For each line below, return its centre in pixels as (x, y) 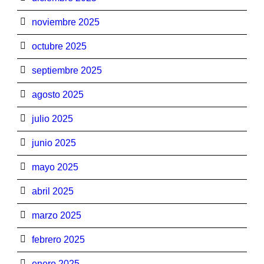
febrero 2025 (58, 240)
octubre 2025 (59, 46)
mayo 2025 (55, 167)
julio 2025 (52, 119)
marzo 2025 (57, 215)
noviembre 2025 (66, 22)
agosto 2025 (58, 95)
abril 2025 (53, 191)
